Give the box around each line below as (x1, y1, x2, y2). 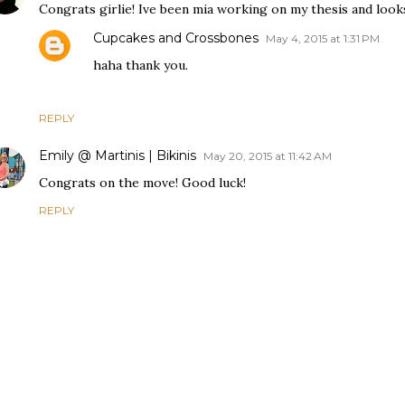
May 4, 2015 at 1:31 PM (266, 32, 380, 46)
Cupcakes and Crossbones (93, 30, 259, 47)
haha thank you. (93, 57, 188, 74)
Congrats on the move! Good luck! (39, 174, 246, 192)
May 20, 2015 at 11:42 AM (203, 149, 332, 164)
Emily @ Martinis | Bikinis (39, 147, 196, 165)
